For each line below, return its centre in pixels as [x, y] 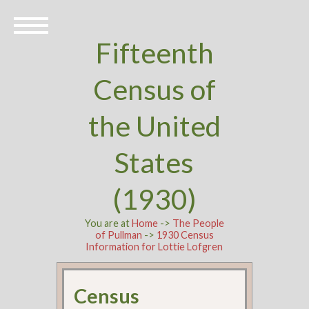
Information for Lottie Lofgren [154, 247]
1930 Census [185, 235]
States [154, 162]
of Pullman [118, 235]
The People [198, 223]
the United [154, 126]
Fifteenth [154, 53]
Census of [154, 89]
